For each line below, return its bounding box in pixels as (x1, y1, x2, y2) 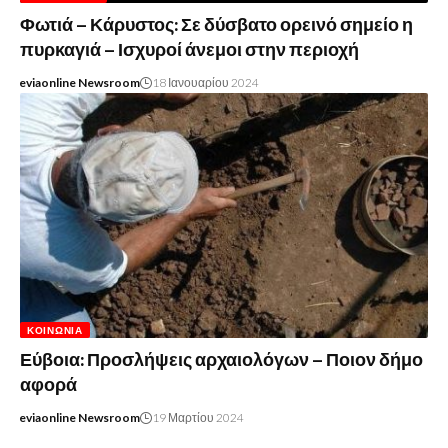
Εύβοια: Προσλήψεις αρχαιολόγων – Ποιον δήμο (20, 348, 423, 371)
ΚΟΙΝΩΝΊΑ (27, 323, 83, 336)
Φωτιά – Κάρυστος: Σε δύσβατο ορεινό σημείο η (20, 13, 413, 36)
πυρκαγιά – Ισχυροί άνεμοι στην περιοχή (20, 38, 359, 61)
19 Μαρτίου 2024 (151, 409, 244, 425)
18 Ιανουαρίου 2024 (151, 74, 259, 90)
